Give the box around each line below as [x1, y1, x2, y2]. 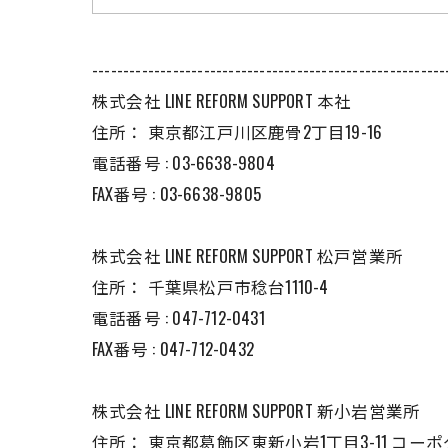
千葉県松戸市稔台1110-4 [147, 274, 329, 299]
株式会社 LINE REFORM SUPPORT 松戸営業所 [92, 243, 404, 268]
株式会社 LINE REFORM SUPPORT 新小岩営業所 [92, 398, 421, 423]
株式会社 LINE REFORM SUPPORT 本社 [92, 88, 352, 113]
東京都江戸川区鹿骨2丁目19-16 [147, 119, 383, 144]
